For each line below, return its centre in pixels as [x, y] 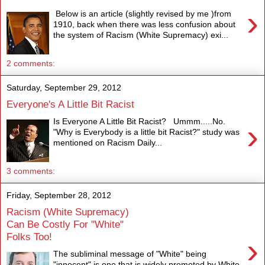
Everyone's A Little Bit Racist [70, 104]
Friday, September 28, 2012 [59, 195]
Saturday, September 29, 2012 [64, 87]
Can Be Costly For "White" [65, 224]
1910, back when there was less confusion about [145, 24]
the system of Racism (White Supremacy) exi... [141, 35]
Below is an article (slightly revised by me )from [143, 13]
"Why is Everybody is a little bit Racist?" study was [147, 132]
